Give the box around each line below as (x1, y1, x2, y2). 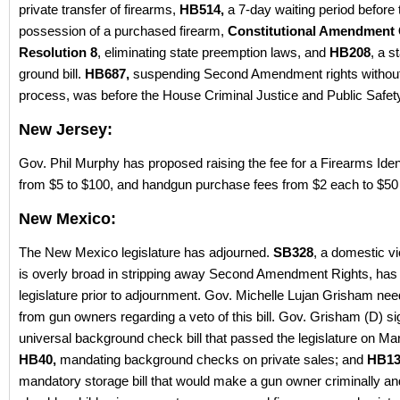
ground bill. (19, 65, 85, 81)
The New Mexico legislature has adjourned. (19, 244, 273, 260)
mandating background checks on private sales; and (60, 351, 367, 367)
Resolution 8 (19, 44, 97, 60)
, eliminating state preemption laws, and (97, 44, 329, 60)
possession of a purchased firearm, (19, 22, 228, 38)
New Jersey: (19, 120, 112, 138)
